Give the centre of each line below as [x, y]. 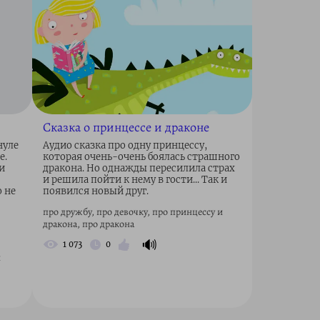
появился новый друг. [95, 191]
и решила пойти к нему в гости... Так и [135, 179]
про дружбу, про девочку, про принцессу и [132, 211]
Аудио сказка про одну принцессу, [125, 145]
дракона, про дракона [88, 224]
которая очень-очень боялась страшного [141, 156]
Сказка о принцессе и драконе [126, 127]
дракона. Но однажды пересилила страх [139, 168]
